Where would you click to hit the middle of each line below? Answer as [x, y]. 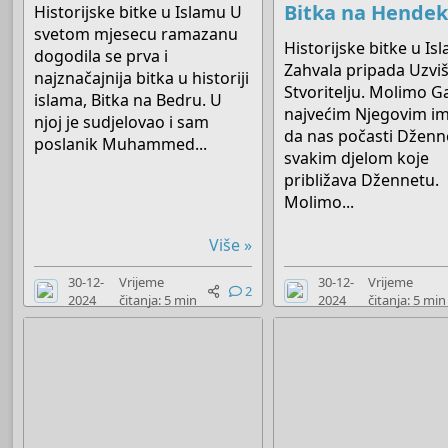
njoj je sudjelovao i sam [122, 121]
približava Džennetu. [362, 179]
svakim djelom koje [357, 157]
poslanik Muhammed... [121, 143]
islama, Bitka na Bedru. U [128, 99]
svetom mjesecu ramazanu [136, 33]
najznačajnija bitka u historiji [142, 77]
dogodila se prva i [101, 55]
